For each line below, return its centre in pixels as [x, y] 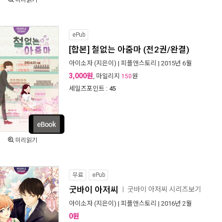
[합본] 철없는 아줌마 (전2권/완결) [129, 50]
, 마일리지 [107, 76]
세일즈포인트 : [88, 88]
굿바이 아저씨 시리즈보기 [164, 189]
